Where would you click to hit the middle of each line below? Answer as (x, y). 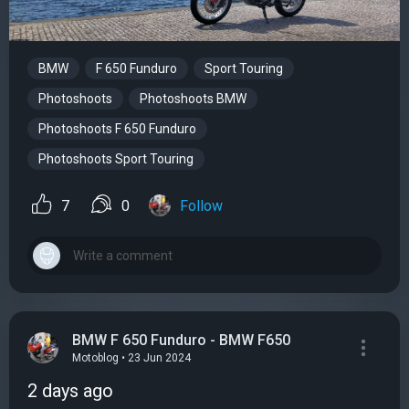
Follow (201, 206)
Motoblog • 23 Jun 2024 (131, 358)
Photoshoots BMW (193, 99)
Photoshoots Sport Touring (116, 159)
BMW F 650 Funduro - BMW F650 (181, 340)
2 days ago (70, 391)
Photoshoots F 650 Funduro (117, 129)
